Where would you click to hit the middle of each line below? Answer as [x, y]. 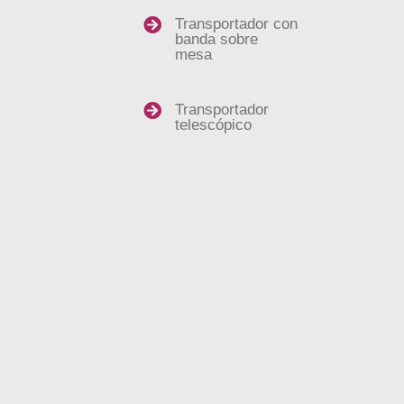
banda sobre [217, 39]
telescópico [214, 125]
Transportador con [237, 24]
